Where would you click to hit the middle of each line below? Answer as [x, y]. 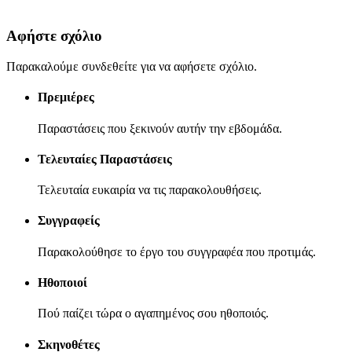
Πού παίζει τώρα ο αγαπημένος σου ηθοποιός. [153, 313]
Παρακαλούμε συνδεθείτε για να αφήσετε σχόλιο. [132, 67]
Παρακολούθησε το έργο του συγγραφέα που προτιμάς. [177, 251]
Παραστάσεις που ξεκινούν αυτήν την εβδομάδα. [160, 128]
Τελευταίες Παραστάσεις [105, 159]
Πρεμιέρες [66, 97]
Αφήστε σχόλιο [54, 36]
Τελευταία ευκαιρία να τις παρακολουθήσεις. [150, 190]
